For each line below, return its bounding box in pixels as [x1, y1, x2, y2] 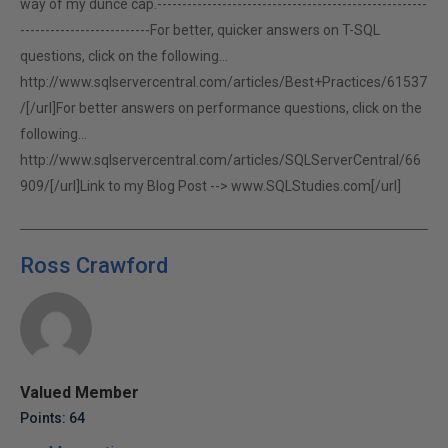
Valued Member [20, 383, 139, 402]
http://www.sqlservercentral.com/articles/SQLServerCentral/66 [20, 152, 421, 168]
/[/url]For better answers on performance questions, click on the [20, 100, 422, 116]
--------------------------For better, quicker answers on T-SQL [20, 22, 380, 38]
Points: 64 [20, 410, 85, 426]
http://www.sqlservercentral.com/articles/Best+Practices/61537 [20, 74, 427, 90]
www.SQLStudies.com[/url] [231, 178, 401, 194]
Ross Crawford [20, 253, 168, 278]
